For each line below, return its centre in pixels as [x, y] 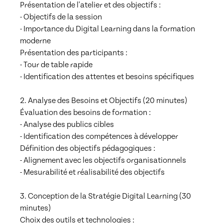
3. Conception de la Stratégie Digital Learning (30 [106, 196]
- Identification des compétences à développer [99, 136]
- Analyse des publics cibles [67, 124]
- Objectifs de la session [61, 17]
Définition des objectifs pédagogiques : [88, 148]
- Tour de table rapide [56, 64]
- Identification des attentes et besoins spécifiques [107, 76]
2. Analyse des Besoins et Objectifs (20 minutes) [104, 100]
